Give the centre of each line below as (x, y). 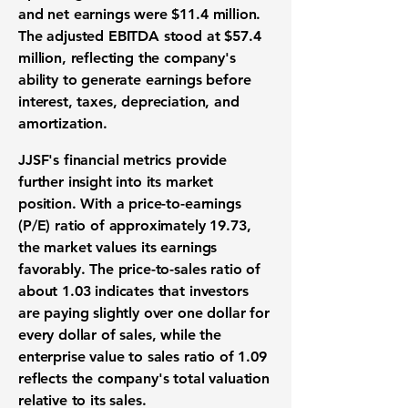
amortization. (63, 123)
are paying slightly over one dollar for (144, 313)
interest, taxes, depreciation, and (129, 102)
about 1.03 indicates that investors (133, 291)
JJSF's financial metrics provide (122, 160)
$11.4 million (214, 14)
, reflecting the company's (148, 58)
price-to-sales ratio (180, 269)
